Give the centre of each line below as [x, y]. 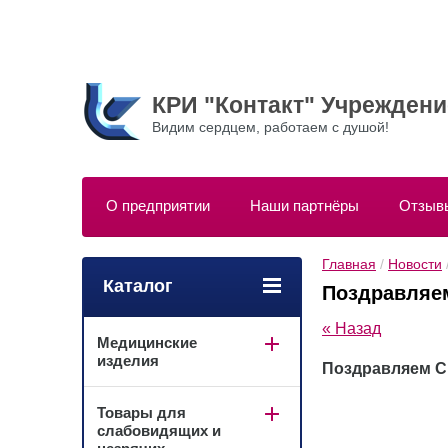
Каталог [138, 286]
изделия [128, 360]
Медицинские [147, 342]
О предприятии [158, 205]
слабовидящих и [159, 430]
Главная [349, 264]
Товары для [141, 412]
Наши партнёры [304, 205]
